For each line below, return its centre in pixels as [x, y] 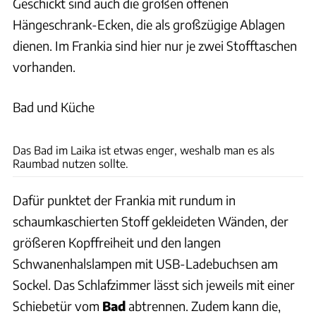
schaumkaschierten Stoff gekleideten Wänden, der [151, 221]
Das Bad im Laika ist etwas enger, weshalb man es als [144, 150]
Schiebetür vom [57, 306]
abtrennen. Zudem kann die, [203, 306]
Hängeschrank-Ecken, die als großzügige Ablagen [149, 25]
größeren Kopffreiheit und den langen [117, 243]
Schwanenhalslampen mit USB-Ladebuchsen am [145, 264]
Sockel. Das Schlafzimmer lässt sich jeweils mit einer [154, 285]
